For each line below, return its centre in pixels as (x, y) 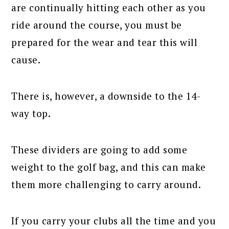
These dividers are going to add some (99, 149)
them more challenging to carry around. (106, 184)
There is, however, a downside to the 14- (106, 96)
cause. (26, 59)
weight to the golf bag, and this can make (109, 167)
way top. (31, 113)
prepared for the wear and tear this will (105, 42)
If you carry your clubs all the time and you (114, 220)
